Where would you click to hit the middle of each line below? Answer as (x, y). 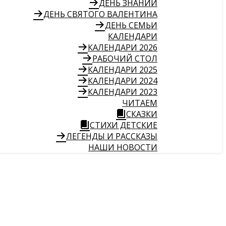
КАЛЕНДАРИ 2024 (123, 81)
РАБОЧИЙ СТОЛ (125, 59)
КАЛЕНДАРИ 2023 (123, 92)
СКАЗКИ (142, 114)
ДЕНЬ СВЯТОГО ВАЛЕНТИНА (100, 14)
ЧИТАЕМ (140, 103)
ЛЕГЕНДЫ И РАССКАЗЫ (112, 136)
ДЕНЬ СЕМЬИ (131, 25)
